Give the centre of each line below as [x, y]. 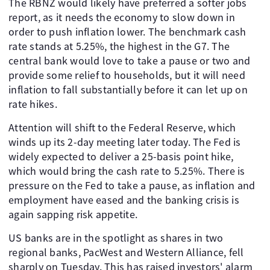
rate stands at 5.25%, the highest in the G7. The [119, 46]
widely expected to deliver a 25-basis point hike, [121, 156]
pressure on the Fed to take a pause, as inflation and [132, 185]
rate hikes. [33, 104]
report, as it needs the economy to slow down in [122, 17]
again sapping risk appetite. [73, 214]
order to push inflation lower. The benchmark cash [127, 32]
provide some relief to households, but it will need [127, 75]
